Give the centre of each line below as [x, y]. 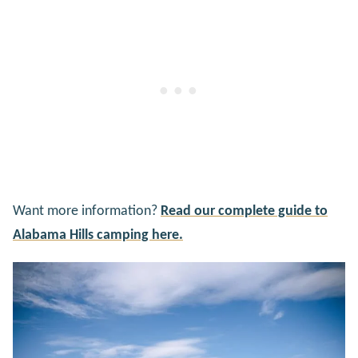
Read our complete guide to [244, 211]
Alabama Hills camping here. [98, 235]
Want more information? [87, 211]
